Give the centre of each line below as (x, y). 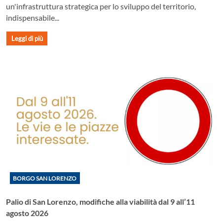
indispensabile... (33, 18)
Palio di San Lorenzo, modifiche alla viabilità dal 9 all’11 (100, 201)
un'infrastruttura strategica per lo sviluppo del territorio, (101, 6)
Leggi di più (27, 39)
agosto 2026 (27, 213)
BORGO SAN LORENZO (45, 178)
